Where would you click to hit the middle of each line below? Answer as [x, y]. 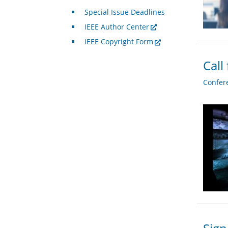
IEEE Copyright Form [119, 42]
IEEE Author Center [117, 27]
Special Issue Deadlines [124, 12]
